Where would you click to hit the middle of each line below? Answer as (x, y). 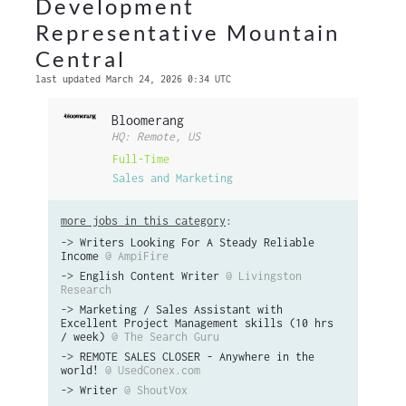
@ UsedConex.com (153, 370)
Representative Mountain (188, 32)
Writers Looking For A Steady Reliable (197, 242)
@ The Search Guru (165, 337)
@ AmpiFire (137, 256)
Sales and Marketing (173, 178)
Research (86, 290)
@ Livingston (264, 276)
